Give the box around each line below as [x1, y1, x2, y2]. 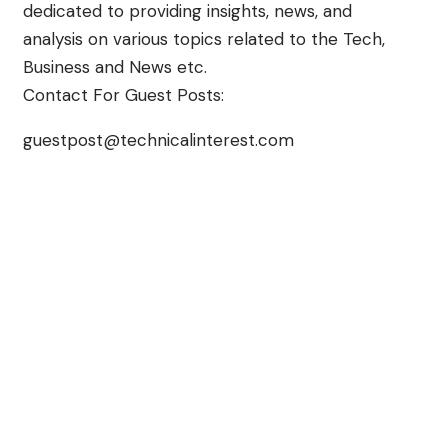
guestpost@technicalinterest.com [22, 129, 294, 152]
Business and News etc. [22, 56, 207, 79]
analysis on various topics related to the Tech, [22, 28, 385, 51]
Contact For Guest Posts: [22, 84, 224, 107]
